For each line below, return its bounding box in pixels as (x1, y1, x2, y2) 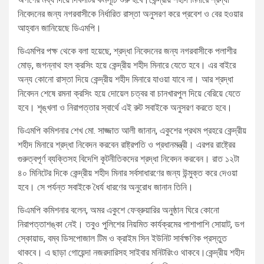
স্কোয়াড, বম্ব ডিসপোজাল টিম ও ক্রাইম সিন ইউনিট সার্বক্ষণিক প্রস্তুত (18, 233, 227, 245)
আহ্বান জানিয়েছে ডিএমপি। (18, 22, 101, 34)
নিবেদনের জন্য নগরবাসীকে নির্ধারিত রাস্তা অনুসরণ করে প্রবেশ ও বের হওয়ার (18, 8, 243, 20)
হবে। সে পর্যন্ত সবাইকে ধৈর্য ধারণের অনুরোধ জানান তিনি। (18, 181, 193, 193)
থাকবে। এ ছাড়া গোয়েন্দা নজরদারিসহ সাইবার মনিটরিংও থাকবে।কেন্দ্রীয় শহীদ (18, 247, 245, 259)
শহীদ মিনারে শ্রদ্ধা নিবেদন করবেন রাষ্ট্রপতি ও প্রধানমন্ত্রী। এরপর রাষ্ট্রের (18, 139, 235, 151)
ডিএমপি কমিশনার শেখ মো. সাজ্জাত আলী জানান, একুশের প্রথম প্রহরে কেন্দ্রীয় (18, 125, 246, 137)
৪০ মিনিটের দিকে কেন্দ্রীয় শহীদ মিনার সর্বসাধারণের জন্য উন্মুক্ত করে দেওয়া (18, 167, 237, 179)
